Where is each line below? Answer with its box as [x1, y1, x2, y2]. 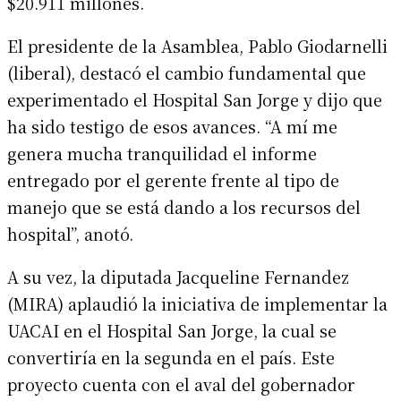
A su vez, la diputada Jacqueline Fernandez [7, 264, 349, 288]
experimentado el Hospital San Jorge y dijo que [7, 87, 382, 111]
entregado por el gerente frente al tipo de [7, 167, 339, 192]
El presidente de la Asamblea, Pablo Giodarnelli [7, 33, 388, 57]
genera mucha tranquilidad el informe [7, 141, 317, 165]
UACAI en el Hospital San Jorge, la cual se [7, 318, 337, 342]
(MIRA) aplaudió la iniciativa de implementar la [7, 291, 388, 315]
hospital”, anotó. [7, 221, 133, 245]
